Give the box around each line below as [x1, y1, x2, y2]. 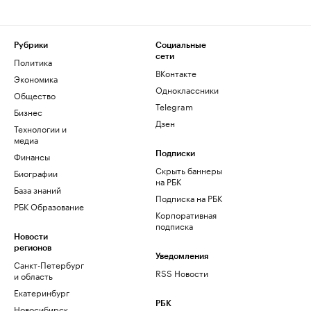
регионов [14, 244, 51, 252]
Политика [14, 55, 52, 68]
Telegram [155, 99, 193, 112]
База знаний [14, 183, 61, 196]
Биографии [14, 166, 58, 179]
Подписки [155, 149, 195, 158]
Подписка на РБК [155, 191, 222, 204]
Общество [14, 88, 56, 101]
